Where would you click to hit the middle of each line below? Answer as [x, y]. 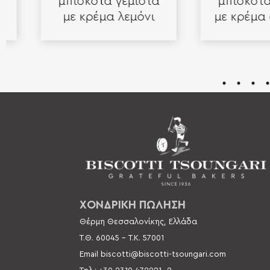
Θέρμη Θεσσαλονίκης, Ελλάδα [140, 222]
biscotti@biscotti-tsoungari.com [163, 255]
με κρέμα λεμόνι [86, 17]
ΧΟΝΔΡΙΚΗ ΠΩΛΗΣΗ [133, 206]
